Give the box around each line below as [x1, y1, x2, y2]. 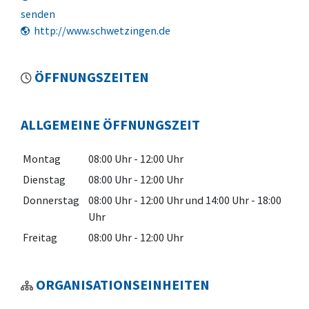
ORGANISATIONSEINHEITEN [36, 276, 210, 294]
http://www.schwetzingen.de [32, 23, 171, 38]
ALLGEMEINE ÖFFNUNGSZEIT [21, 116, 200, 134]
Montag [23, 152, 61, 166]
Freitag [23, 230, 57, 245]
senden [21, 7, 55, 21]
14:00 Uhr [206, 193, 249, 208]
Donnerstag [23, 193, 79, 208]
